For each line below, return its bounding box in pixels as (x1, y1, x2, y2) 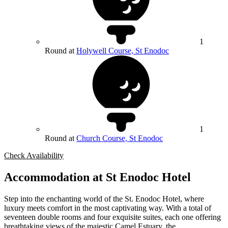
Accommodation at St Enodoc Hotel (4, 170, 191, 184)
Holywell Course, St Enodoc (76, 46, 169, 55)
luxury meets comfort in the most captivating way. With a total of (4, 204, 211, 213)
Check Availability (4, 151, 64, 160)
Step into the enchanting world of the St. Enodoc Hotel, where (4, 194, 204, 204)
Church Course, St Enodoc (76, 134, 163, 143)
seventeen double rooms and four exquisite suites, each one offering (4, 213, 221, 222)
